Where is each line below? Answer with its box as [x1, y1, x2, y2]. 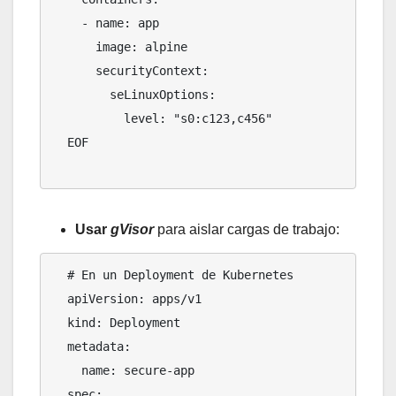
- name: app [53, 16, 81, 31]
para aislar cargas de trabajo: [154, 222, 339, 238]
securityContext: [53, 64, 95, 79]
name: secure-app [53, 363, 81, 378]
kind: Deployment [53, 316, 67, 331]
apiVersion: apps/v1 [53, 292, 67, 307]
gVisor [110, 222, 154, 238]
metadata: [53, 339, 67, 354]
